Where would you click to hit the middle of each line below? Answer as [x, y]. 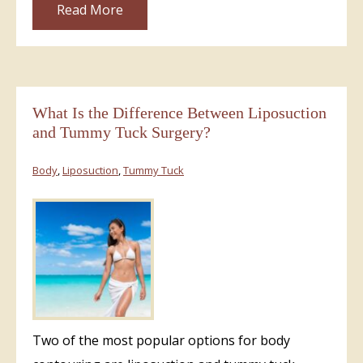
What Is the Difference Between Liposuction [179, 112]
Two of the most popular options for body [161, 340]
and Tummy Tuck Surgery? [122, 132]
